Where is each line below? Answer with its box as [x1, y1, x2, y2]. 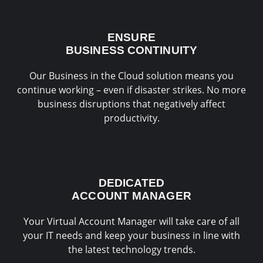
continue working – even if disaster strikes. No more [17, 83, 246, 96]
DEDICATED [98, 177, 165, 190]
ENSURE [107, 31, 156, 43]
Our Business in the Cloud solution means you [29, 69, 234, 82]
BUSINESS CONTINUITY [66, 43, 197, 56]
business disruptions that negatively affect [38, 97, 225, 110]
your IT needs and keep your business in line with [23, 229, 240, 242]
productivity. [103, 111, 160, 124]
